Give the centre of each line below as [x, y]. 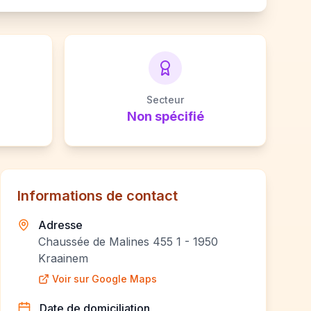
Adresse [61, 225]
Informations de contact [98, 196]
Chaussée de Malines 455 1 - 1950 [128, 242]
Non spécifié [165, 116]
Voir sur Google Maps [105, 279]
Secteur [165, 100]
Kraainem [64, 258]
